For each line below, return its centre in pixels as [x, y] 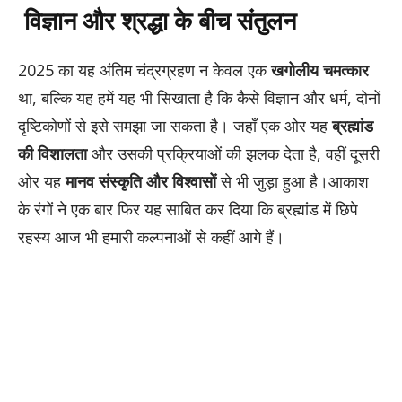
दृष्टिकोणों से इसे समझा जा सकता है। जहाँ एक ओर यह [175, 126]
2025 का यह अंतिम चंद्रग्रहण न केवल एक [144, 70]
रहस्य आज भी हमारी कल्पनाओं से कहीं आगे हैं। [151, 237]
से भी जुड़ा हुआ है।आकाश [293, 182]
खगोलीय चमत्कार [320, 70]
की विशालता [52, 154]
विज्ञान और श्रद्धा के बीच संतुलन [157, 21]
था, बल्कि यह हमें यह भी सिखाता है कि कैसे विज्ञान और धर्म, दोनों [199, 98]
